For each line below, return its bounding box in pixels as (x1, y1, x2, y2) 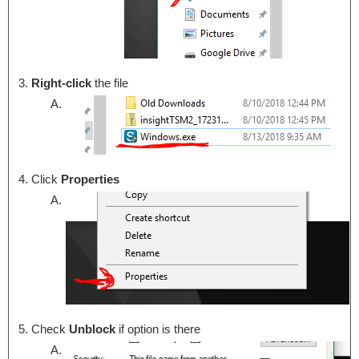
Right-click (30, 76, 91, 91)
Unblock (68, 322, 115, 337)
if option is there (115, 322, 200, 337)
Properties (60, 172, 119, 187)
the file (91, 76, 128, 91)
